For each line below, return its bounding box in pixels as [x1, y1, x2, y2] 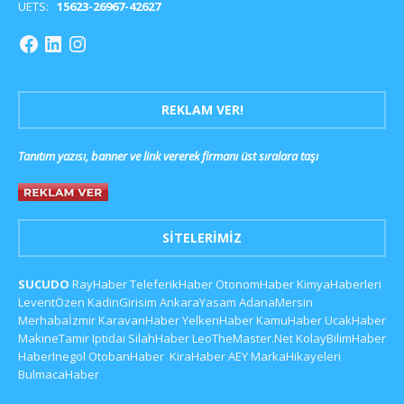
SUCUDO [18, 275, 69, 292]
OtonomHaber [216, 275, 294, 292]
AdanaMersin [239, 293, 313, 310]
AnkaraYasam [160, 293, 236, 310]
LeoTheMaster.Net [192, 329, 293, 346]
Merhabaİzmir [18, 311, 96, 328]
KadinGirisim [87, 293, 157, 310]
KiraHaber [170, 347, 228, 364]
